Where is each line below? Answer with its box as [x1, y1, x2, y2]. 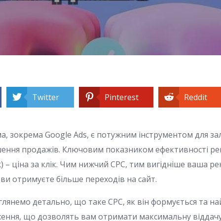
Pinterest [105, 92, 139, 103]
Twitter [32, 92, 60, 103]
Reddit [184, 92, 208, 103]
